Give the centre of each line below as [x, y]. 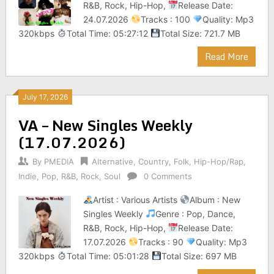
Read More [227, 57]
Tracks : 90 [162, 242]
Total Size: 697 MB [199, 256]
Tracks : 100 [167, 19]
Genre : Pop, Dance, [196, 214]
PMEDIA [59, 161]
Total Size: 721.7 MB [200, 33]
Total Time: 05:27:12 [108, 33]
